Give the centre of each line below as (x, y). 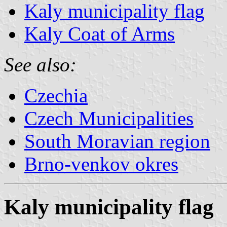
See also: (40, 64)
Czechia (56, 95)
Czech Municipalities (109, 118)
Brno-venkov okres (101, 164)
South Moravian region (117, 141)
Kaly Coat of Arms (100, 33)
